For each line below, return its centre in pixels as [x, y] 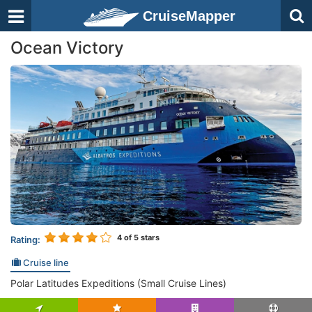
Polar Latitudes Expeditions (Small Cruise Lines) [118, 283]
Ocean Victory [67, 48]
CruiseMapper [189, 16]
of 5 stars [141, 237]
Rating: [25, 239]
